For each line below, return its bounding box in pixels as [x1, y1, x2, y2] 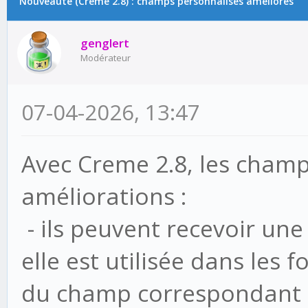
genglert [80, 35, 129, 51]
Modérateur [80, 52, 131, 64]
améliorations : [21, 180, 186, 212]
